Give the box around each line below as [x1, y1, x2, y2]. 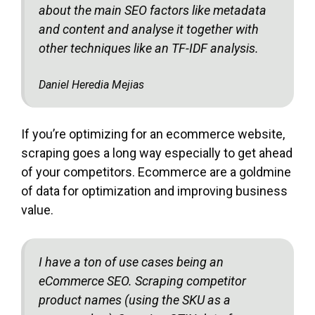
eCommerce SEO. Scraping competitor [39, 273, 246, 288]
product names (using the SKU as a [39, 292, 231, 307]
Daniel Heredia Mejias [39, 77, 144, 91]
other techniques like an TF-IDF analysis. [39, 40, 259, 56]
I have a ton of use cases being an [39, 254, 224, 269]
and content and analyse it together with [39, 21, 259, 37]
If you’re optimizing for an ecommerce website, [21, 126, 285, 141]
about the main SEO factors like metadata [39, 2, 266, 18]
